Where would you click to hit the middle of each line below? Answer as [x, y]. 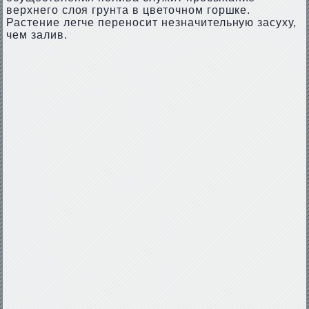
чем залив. [37, 35]
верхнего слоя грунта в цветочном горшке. [128, 10]
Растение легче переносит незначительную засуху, [151, 22]
